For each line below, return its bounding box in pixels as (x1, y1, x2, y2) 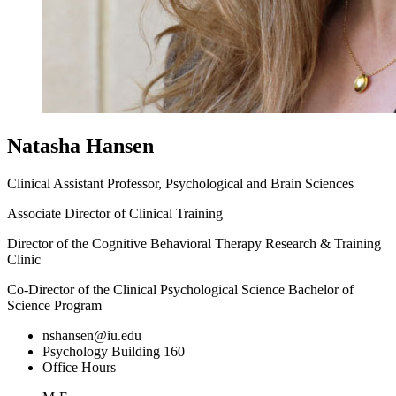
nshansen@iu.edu (42, 327, 141, 343)
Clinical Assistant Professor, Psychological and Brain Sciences (7, 175, 354, 191)
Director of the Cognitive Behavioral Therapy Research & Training (7, 235, 381, 251)
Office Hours (42, 359, 116, 375)
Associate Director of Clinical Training (7, 205, 223, 221)
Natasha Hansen (7, 133, 154, 157)
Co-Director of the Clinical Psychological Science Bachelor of (7, 281, 354, 297)
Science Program (7, 297, 102, 313)
